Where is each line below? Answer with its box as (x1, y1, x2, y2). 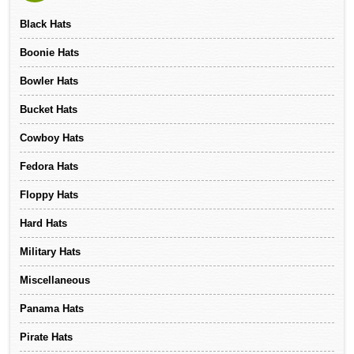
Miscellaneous (20, 273, 91, 286)
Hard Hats (20, 217, 68, 229)
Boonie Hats (20, 46, 80, 58)
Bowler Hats (20, 74, 79, 87)
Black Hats (20, 17, 72, 30)
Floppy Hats (20, 188, 79, 201)
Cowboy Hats (20, 131, 85, 144)
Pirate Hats (20, 330, 73, 343)
